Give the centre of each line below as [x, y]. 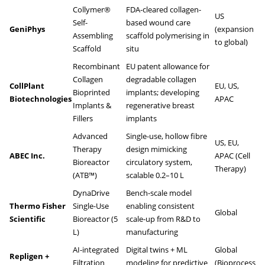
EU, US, [227, 85]
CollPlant [27, 85]
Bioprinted [91, 92]
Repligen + [29, 256]
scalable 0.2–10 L [155, 175]
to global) [231, 42]
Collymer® [92, 9]
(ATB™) [85, 175]
